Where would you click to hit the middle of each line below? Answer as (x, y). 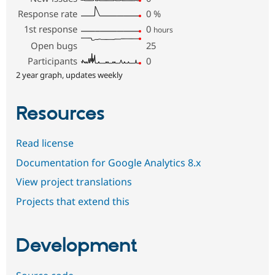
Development (77, 246)
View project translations (74, 182)
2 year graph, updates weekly (69, 75)
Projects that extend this (73, 201)
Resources (60, 114)
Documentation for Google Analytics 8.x (108, 162)
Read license (45, 143)
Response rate (48, 13)
